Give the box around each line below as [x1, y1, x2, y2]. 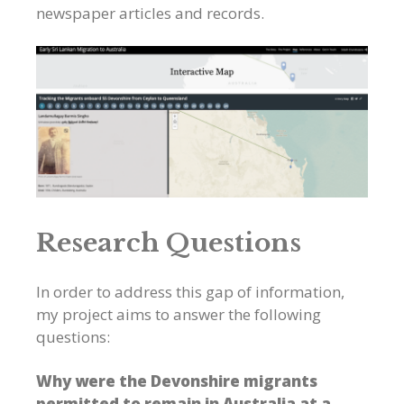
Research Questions [36, 226, 301, 259]
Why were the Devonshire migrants [36, 370, 317, 391]
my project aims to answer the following [36, 303, 321, 325]
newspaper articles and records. [36, 2, 264, 23]
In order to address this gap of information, [36, 280, 344, 302]
